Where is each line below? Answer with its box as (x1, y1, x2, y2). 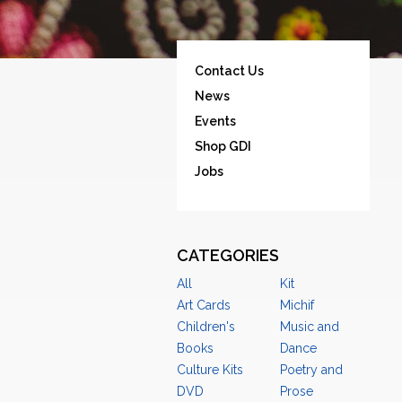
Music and (279, 319, 339, 335)
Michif (279, 298, 314, 313)
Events (195, 114, 236, 129)
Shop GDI (195, 139, 251, 154)
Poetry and (279, 363, 343, 378)
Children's (177, 319, 235, 335)
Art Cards (177, 298, 231, 313)
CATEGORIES (177, 246, 279, 266)
